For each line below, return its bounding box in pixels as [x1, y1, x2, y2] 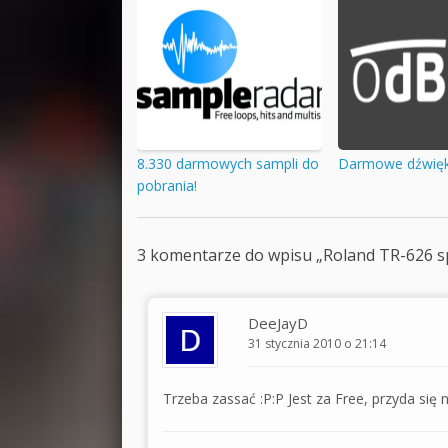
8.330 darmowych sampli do [137, 154, 319, 174]
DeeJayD [248, 312, 308, 333]
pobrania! [137, 176, 197, 196]
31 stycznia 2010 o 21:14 [248, 334, 386, 352]
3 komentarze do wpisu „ [137, 243, 323, 266]
